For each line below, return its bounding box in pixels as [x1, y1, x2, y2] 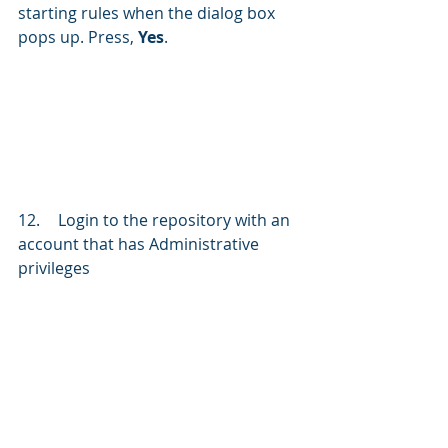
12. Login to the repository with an [18, 208, 40, 231]
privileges [18, 256, 90, 279]
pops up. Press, [18, 26, 138, 49]
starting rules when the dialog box [18, 2, 279, 25]
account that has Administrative [18, 232, 263, 255]
